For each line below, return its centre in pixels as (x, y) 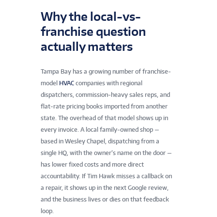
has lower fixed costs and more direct (92, 164)
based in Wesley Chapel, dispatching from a (100, 141)
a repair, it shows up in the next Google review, (105, 187)
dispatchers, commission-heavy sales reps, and (105, 94)
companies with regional (108, 83)
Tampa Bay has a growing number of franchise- (106, 71)
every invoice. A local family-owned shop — (100, 129)
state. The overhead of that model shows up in (104, 118)
